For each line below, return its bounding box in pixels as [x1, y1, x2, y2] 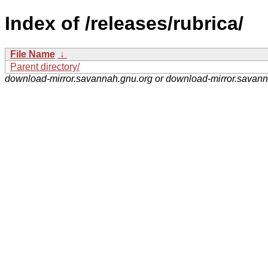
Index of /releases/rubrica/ [5, 13, 243, 35]
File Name [10, 48, 55, 59]
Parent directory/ [10, 61, 80, 72]
